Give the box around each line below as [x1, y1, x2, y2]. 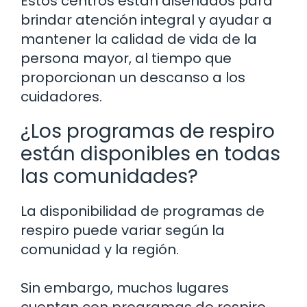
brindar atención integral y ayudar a [21, 10, 272, 30]
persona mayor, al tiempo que [21, 49, 232, 69]
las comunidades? [21, 163, 198, 191]
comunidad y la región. [21, 240, 179, 260]
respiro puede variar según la [21, 221, 225, 241]
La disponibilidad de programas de [21, 201, 265, 221]
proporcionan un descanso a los [21, 68, 245, 88]
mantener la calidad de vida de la [21, 29, 257, 49]
